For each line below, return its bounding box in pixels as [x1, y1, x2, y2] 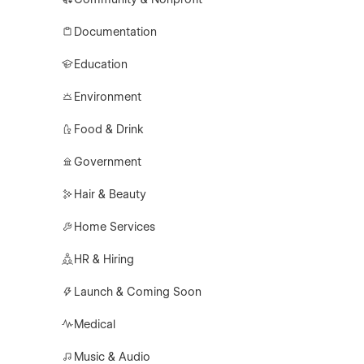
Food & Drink [74, 123, 145, 136]
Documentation [74, 25, 158, 38]
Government [74, 155, 142, 168]
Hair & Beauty [74, 188, 147, 201]
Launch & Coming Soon [74, 285, 202, 298]
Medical [74, 318, 116, 331]
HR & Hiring [74, 253, 135, 266]
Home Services [74, 220, 156, 233]
